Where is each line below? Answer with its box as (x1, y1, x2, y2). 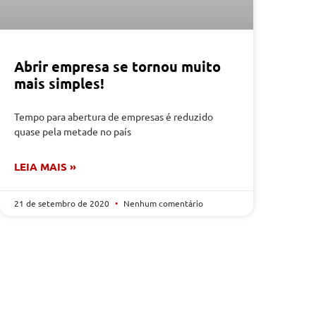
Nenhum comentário (121, 197, 203, 209)
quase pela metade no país (14, 124, 131, 138)
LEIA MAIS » (14, 159, 76, 174)
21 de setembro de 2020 (14, 197, 111, 209)
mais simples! (14, 73, 104, 92)
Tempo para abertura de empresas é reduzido (14, 109, 213, 123)
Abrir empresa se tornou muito (14, 56, 221, 75)
